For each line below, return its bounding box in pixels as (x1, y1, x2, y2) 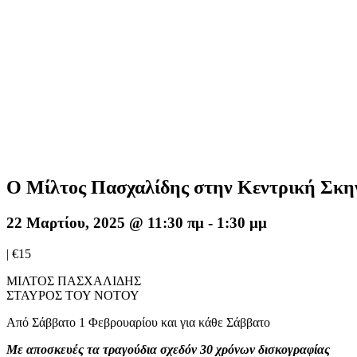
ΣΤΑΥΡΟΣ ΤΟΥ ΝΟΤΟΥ (6, 288, 139, 302)
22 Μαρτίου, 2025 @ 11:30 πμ (6, 214, 204, 231)
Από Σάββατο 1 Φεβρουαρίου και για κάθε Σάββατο (6, 315, 270, 329)
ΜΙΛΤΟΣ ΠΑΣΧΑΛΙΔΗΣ (6, 273, 141, 288)
